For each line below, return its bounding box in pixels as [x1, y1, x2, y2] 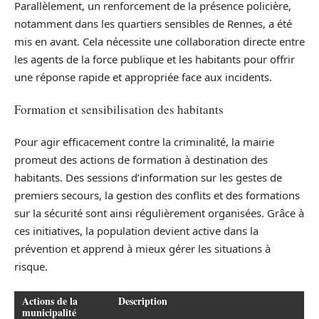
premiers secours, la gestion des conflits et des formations [14, 187, 300, 202]
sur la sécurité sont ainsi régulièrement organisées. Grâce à [14, 205, 304, 220]
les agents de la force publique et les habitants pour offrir [14, 51, 295, 66]
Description [118, 293, 167, 308]
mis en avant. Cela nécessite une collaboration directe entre [14, 33, 305, 48]
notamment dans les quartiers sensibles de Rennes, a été [14, 16, 292, 31]
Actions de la [22, 293, 78, 308]
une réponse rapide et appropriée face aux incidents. [14, 69, 272, 84]
